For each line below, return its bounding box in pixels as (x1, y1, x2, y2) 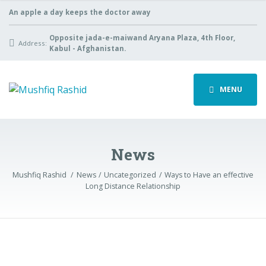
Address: (18, 38, 47, 47)
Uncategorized (104, 170, 157, 180)
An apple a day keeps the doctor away (9, 7, 151, 17)
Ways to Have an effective (164, 170, 254, 180)
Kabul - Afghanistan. (49, 43, 126, 53)
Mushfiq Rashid (12, 170, 68, 180)
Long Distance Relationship (85, 181, 180, 192)
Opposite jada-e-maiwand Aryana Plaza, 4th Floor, (49, 33, 235, 42)
